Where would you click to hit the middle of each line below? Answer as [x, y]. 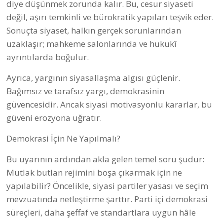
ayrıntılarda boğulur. [48, 57]
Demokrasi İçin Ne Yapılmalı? [63, 139]
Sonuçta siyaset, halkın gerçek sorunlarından [94, 31]
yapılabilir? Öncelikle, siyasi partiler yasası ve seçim [107, 186]
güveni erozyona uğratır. [54, 118]
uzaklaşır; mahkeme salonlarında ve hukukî [92, 44]
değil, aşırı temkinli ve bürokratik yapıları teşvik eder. [110, 17]
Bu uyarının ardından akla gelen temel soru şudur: [105, 159]
